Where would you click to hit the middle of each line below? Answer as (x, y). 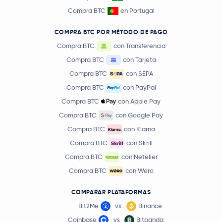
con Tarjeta (139, 60)
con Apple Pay (139, 101)
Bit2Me (88, 206)
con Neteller (139, 157)
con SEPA (139, 74)
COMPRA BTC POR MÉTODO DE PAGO (111, 32)
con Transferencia (139, 46)
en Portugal (137, 11)
